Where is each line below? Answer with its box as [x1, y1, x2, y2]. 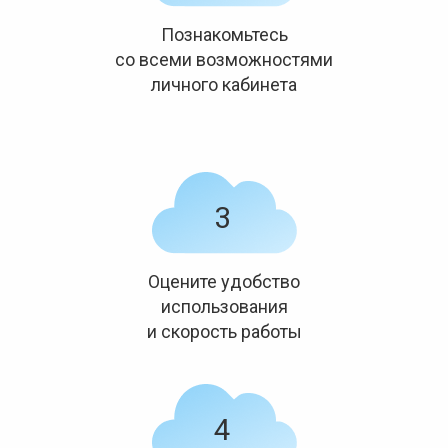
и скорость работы [146, 321, 302, 342]
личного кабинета [151, 74, 297, 95]
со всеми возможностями [115, 49, 333, 70]
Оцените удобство [148, 271, 300, 292]
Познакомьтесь [160, 24, 288, 45]
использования [160, 296, 288, 317]
